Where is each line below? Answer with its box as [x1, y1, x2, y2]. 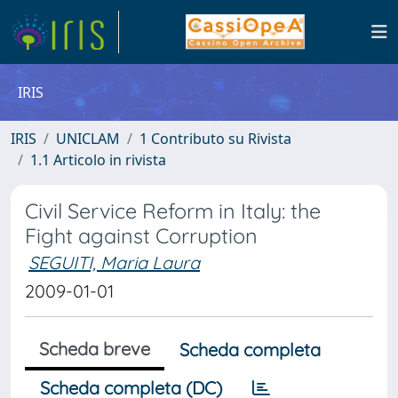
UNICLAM [56, 129, 120, 148]
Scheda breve [39, 338, 150, 360]
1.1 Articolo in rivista [30, 150, 166, 170]
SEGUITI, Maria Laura [28, 251, 200, 274]
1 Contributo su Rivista [139, 129, 291, 148]
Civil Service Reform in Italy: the [25, 198, 321, 224]
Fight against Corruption [25, 223, 258, 249]
